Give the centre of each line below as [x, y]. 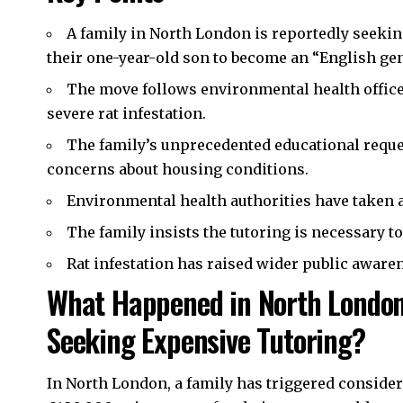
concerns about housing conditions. [178, 169]
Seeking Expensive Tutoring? [206, 339]
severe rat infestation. [126, 113]
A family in [108, 33]
